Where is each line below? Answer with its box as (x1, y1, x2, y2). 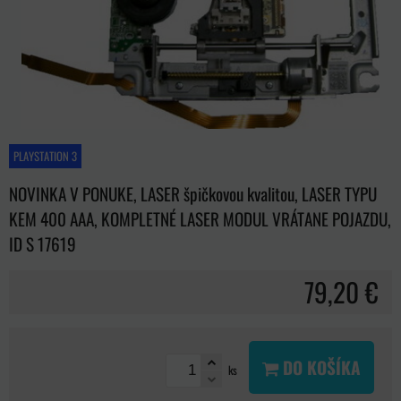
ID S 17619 (9, 230, 76, 257)
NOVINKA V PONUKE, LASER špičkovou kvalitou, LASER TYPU (9, 180, 377, 207)
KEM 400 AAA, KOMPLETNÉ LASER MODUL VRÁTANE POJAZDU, (9, 205, 391, 232)
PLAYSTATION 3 (13, 147, 77, 165)
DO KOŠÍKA (278, 354, 361, 380)
